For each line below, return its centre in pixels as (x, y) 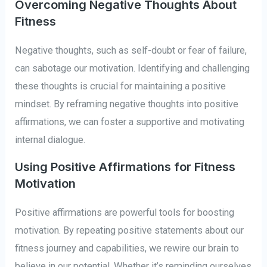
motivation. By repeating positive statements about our (130, 231)
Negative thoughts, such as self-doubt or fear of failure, (131, 50)
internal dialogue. (50, 139)
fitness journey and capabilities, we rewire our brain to (127, 249)
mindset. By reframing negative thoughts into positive (127, 104)
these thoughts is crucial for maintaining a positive (121, 86)
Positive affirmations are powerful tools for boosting (125, 213)
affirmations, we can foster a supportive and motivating (130, 122)
